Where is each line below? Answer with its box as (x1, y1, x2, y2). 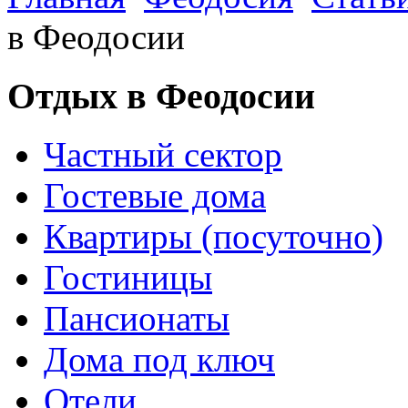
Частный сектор (44, 135, 282, 175)
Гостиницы (44, 258, 212, 298)
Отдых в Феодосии (7, 75, 315, 117)
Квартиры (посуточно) (44, 217, 383, 257)
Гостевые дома (44, 176, 266, 216)
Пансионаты (44, 299, 229, 339)
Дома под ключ (44, 340, 275, 380)
